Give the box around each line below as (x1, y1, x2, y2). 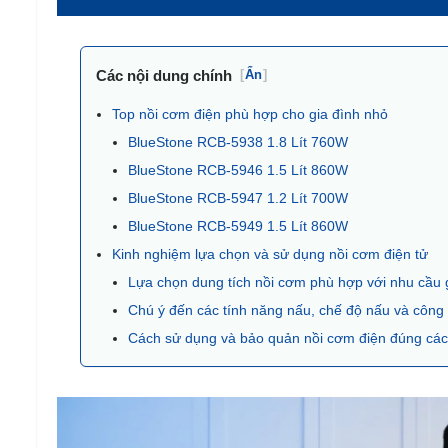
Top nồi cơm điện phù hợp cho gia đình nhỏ (111, 106, 388, 122)
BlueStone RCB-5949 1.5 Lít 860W (127, 218, 348, 234)
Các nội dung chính (95, 67, 232, 84)
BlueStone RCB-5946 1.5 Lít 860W (127, 162, 348, 178)
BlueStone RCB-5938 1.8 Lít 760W (127, 134, 348, 150)
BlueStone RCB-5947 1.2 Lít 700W (127, 190, 348, 206)
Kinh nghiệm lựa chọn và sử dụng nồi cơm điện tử (111, 246, 428, 262)
